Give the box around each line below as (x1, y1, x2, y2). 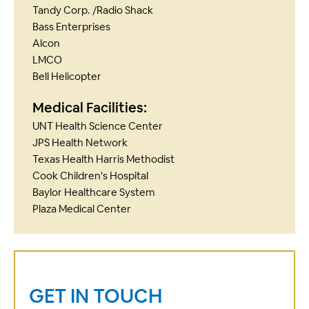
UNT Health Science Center (32, 119, 163, 133)
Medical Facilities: (32, 99, 147, 117)
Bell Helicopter (32, 70, 101, 83)
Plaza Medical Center (32, 202, 131, 216)
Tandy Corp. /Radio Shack (32, 3, 153, 17)
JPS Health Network (32, 136, 128, 150)
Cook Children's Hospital (32, 169, 148, 183)
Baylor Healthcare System (32, 186, 155, 199)
